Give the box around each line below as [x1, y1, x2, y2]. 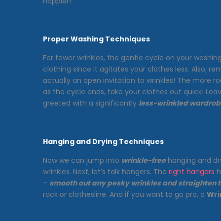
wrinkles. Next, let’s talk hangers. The [43, 166, 169, 177]
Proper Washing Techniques [43, 34, 150, 44]
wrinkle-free [121, 155, 166, 165]
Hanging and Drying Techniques [43, 136, 164, 147]
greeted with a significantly [43, 98, 139, 109]
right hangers [169, 166, 215, 177]
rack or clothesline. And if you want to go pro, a [43, 189, 207, 199]
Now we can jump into [43, 155, 121, 165]
